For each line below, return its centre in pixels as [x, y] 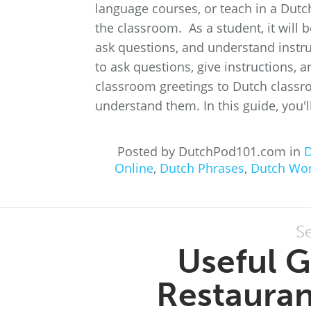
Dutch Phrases [202, 168]
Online [134, 168]
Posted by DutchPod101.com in [211, 151]
